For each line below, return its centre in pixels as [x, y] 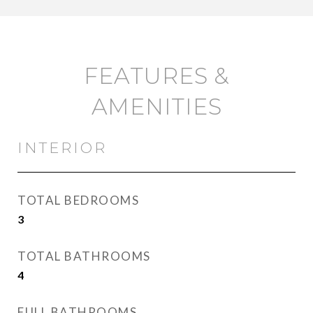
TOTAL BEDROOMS [78, 200]
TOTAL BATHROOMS [84, 256]
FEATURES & [156, 76]
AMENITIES [156, 107]
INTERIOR [62, 148]
